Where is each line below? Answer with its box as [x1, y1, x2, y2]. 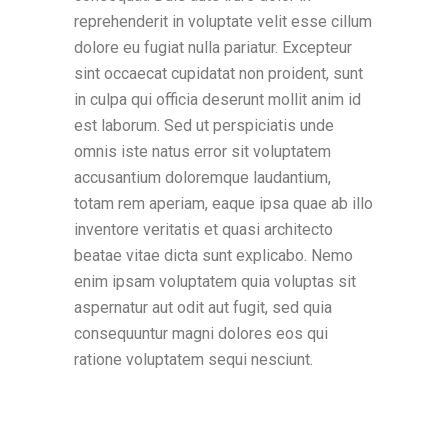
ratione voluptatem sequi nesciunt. [74, 350, 317, 369]
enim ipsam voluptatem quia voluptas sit [74, 272, 356, 291]
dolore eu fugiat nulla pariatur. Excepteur [74, 38, 352, 57]
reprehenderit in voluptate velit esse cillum [74, 12, 372, 31]
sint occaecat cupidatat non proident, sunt [74, 64, 363, 83]
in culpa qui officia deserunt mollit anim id [74, 90, 361, 109]
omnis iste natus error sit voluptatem [74, 142, 331, 161]
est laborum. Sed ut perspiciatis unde [74, 116, 334, 135]
